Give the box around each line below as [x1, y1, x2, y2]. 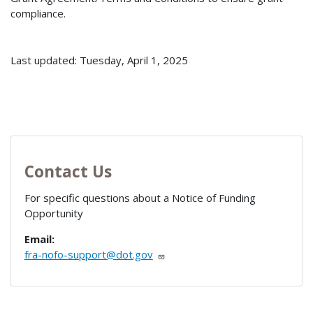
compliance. [10, 6, 66, 20]
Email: [24, 232, 54, 247]
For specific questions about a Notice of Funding [24, 191, 256, 205]
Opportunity [24, 206, 83, 221]
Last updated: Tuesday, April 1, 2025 [10, 52, 188, 67]
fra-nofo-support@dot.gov [24, 247, 153, 262]
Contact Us [24, 161, 112, 183]
